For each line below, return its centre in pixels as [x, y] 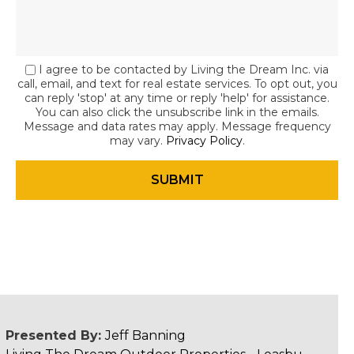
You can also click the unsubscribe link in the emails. [177, 112]
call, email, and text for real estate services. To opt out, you [177, 84]
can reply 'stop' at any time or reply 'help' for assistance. [177, 98]
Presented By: [55, 335]
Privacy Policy [204, 141]
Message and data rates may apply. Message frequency [177, 126]
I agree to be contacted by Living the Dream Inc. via [184, 70]
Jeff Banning [145, 335]
